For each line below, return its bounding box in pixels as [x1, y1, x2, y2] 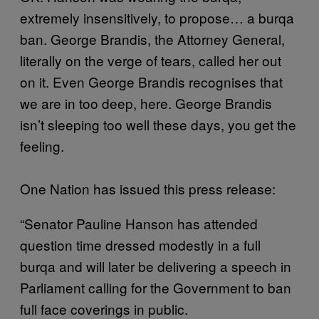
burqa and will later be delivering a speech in [20, 256, 291, 276]
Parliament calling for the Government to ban [20, 277, 291, 297]
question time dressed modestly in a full [20, 234, 261, 254]
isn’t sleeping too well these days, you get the [20, 114, 296, 134]
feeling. [20, 135, 64, 155]
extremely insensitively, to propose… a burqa [20, 7, 294, 27]
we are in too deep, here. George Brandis [20, 93, 272, 113]
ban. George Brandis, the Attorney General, [20, 28, 285, 48]
